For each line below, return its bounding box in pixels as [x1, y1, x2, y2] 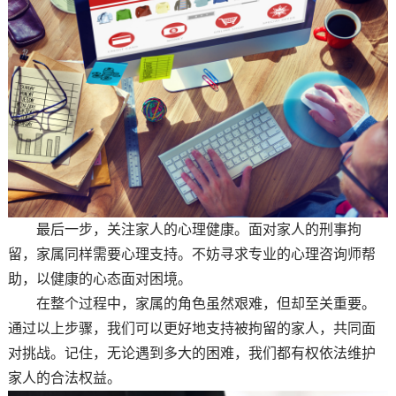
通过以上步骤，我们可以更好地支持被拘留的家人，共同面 [7, 321, 376, 337]
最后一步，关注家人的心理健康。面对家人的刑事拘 [7, 222, 362, 238]
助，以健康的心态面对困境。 [7, 271, 192, 287]
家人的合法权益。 [7, 370, 121, 386]
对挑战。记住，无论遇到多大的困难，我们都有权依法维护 [7, 346, 376, 362]
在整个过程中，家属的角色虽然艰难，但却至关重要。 [7, 296, 376, 312]
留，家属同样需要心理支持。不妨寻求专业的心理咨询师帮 [7, 247, 376, 263]
